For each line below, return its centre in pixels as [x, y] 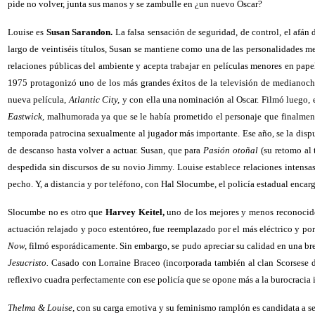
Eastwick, [26, 116]
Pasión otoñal [231, 150]
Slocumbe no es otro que [57, 212]
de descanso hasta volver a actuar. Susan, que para [106, 150]
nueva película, [38, 99]
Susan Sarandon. [81, 32]
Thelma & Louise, [41, 308]
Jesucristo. [28, 263]
